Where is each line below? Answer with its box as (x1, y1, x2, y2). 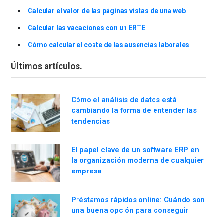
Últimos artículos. (11, 61, 82, 72)
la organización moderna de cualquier (71, 155, 204, 165)
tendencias (71, 117, 110, 126)
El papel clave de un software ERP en (71, 145, 199, 154)
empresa (71, 166, 102, 175)
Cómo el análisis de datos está (71, 95, 177, 105)
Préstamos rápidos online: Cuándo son (71, 195, 205, 204)
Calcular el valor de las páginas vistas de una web (28, 7, 186, 15)
